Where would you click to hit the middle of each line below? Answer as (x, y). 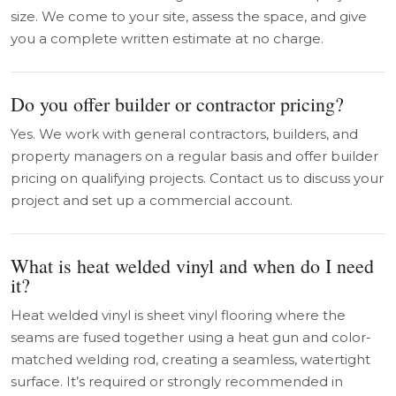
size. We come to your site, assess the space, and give (189, 16)
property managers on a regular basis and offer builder (194, 156)
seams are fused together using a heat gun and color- (191, 337)
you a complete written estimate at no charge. (167, 38)
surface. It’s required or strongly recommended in (177, 381)
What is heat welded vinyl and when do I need (192, 266)
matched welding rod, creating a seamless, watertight (190, 359)
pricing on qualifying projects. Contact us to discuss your (197, 178)
